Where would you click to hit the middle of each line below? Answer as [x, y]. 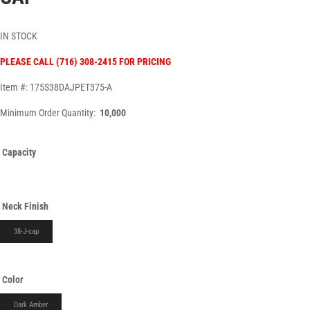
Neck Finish [25, 207]
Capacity [19, 153]
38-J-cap [26, 232]
